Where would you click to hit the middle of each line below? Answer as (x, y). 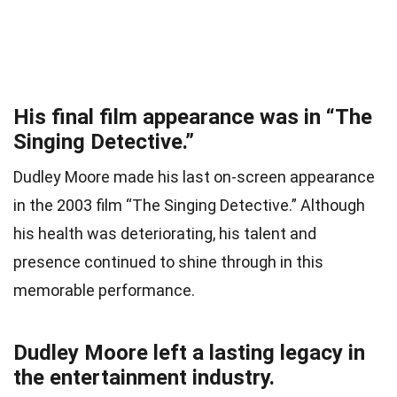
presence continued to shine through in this (168, 262)
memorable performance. (104, 291)
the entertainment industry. (144, 378)
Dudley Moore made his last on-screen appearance (194, 177)
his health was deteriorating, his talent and (165, 234)
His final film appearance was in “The (193, 117)
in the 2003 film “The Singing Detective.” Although (189, 206)
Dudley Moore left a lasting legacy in (189, 353)
